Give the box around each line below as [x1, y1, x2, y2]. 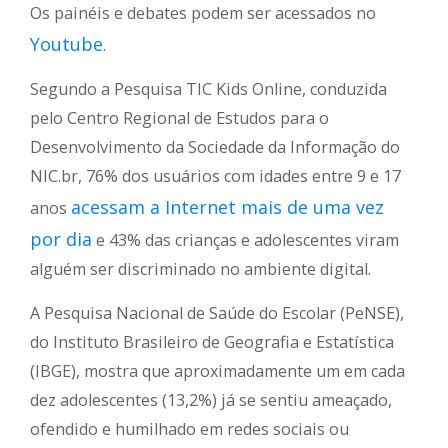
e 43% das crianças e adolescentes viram [92, 229, 399, 252]
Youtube [30, 32, 103, 57]
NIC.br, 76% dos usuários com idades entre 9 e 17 [30, 165, 401, 188]
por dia [30, 227, 92, 252]
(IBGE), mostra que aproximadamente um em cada [30, 360, 405, 383]
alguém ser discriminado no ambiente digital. [30, 258, 383, 281]
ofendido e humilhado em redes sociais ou [30, 418, 349, 441]
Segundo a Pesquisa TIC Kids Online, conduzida [30, 78, 387, 101]
